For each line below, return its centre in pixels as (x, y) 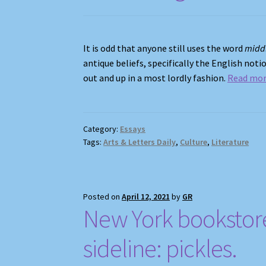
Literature (230, 142)
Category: (102, 129)
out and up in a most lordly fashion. (156, 77)
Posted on (103, 196)
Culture (194, 142)
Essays (133, 129)
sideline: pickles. (160, 248)
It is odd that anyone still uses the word (164, 48)
